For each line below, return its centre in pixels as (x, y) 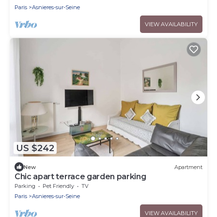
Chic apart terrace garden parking (80, 177)
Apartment (188, 167)
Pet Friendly (58, 186)
